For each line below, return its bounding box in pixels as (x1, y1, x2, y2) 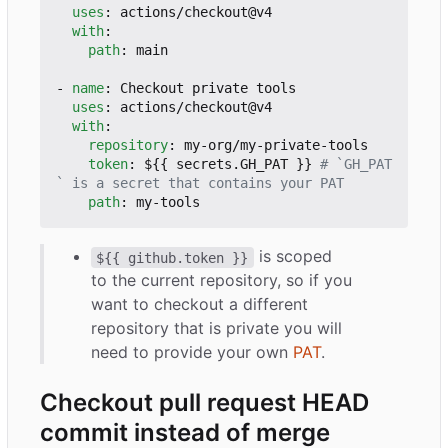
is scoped (253, 246, 337, 267)
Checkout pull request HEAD (40, 388, 369, 418)
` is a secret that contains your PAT (56, 175, 344, 192)
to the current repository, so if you (91, 270, 352, 291)
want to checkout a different (91, 294, 308, 315)
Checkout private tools (120, 80, 296, 97)
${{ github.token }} (96, 249, 249, 266)
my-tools (136, 194, 200, 211)
